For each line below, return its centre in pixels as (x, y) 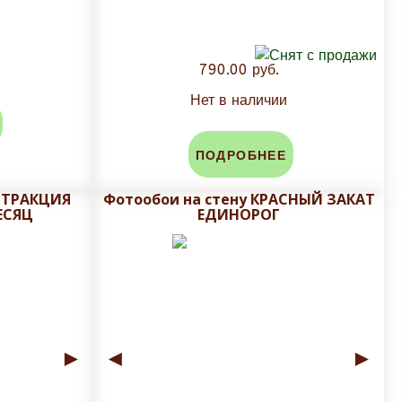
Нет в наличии (239, 100)
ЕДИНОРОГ (239, 215)
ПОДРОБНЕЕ (241, 156)
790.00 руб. (239, 70)
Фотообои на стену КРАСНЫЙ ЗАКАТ (239, 200)
